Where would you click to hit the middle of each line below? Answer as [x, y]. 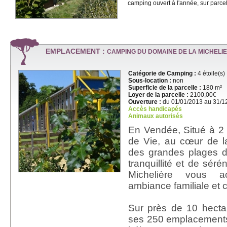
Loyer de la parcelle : [158, 95]
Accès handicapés [155, 109]
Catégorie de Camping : [162, 73]
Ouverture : [145, 102]
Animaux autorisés [156, 116]
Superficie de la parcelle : [165, 88]
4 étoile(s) [211, 73]
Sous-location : [150, 81]
